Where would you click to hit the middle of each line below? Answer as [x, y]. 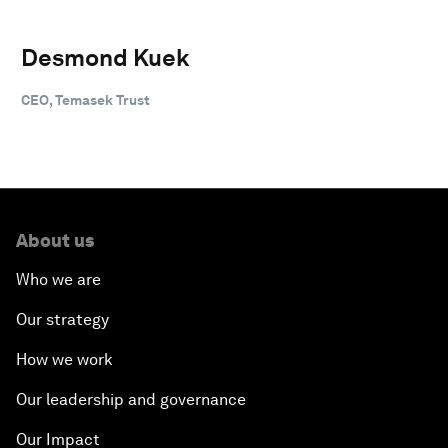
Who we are [58, 279]
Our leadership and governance [131, 399]
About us [55, 240]
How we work [64, 359]
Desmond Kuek [105, 57]
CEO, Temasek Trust [85, 99]
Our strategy [62, 319]
